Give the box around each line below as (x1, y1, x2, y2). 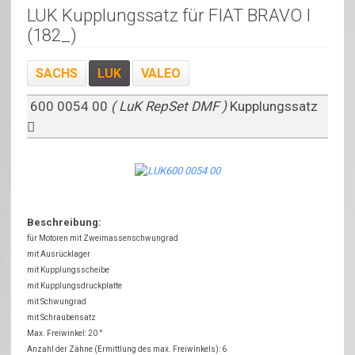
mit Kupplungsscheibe (27, 265, 110, 274)
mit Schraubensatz (27, 312, 97, 322)
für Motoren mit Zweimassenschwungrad (27, 233, 179, 242)
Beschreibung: (27, 216, 102, 228)
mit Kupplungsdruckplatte (27, 281, 123, 290)
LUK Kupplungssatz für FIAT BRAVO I (27, 5, 311, 26)
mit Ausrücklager (27, 249, 91, 258)
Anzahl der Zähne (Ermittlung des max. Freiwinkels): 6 (27, 344, 227, 353)
